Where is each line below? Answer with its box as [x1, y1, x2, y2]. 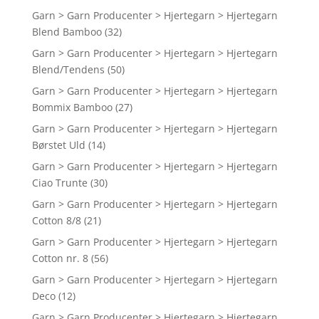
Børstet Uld [31, 138, 85, 152]
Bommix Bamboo [31, 100, 113, 115]
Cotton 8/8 [31, 214, 81, 228]
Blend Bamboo [31, 25, 102, 39]
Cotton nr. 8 [31, 251, 88, 266]
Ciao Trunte [31, 176, 88, 190]
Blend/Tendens [31, 63, 105, 77]
